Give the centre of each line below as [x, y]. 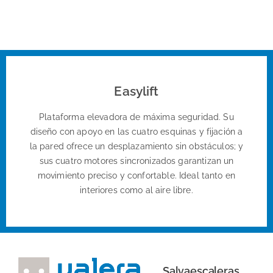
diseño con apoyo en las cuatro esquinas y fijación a [136, 132]
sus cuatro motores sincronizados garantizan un [136, 161]
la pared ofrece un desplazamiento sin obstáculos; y [136, 147]
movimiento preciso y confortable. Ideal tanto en [136, 176]
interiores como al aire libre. [136, 190]
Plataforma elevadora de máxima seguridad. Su [136, 117]
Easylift [136, 91]
